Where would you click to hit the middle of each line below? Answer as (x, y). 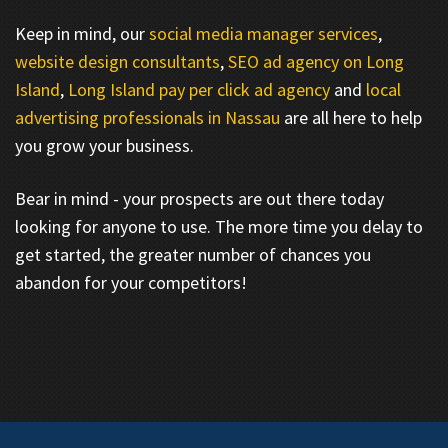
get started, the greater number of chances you (193, 254)
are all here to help (351, 117)
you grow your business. (104, 145)
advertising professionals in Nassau (147, 117)
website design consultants (117, 61)
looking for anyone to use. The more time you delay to (219, 226)
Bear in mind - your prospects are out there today (199, 198)
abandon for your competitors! (131, 282)
